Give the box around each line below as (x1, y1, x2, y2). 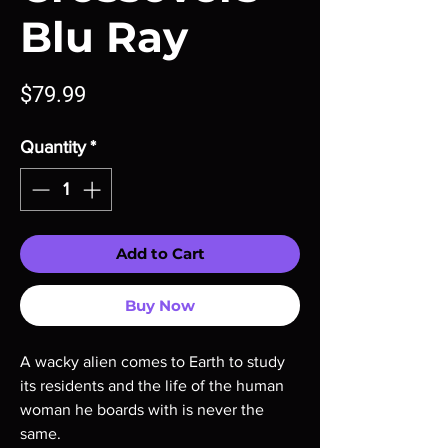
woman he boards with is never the (20, 401, 264, 418)
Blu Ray (20, 11, 188, 63)
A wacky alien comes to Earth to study (20, 353, 285, 370)
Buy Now (125, 296, 195, 315)
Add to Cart (115, 244, 205, 263)
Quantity (20, 137, 86, 157)
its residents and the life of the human (20, 377, 284, 394)
